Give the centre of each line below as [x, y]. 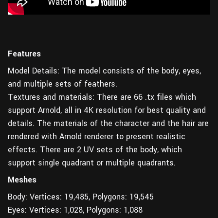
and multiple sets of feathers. [63, 84]
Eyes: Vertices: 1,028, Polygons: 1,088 [75, 210]
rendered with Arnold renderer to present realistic [97, 136]
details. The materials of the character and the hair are [108, 123]
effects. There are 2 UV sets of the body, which [95, 150]
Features [24, 54]
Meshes [22, 180]
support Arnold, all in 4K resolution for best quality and [107, 110]
